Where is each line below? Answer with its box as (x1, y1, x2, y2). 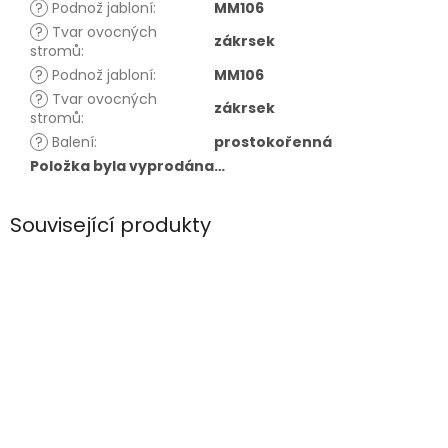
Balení (48, 132, 94, 153)
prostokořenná (214, 132, 332, 153)
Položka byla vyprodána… (30, 156, 225, 177)
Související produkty (10, 211, 211, 240)
